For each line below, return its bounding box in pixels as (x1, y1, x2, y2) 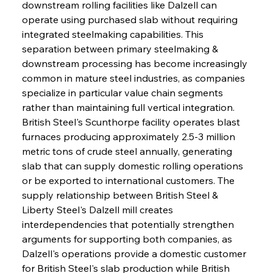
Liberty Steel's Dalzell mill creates (21, 203, 175, 216)
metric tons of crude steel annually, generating (21, 144, 235, 157)
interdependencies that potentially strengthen (21, 218, 236, 230)
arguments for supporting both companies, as (21, 232, 235, 245)
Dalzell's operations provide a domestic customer (21, 247, 249, 260)
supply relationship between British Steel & (21, 188, 221, 201)
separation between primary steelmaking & (21, 42, 221, 55)
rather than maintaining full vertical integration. (21, 101, 237, 113)
